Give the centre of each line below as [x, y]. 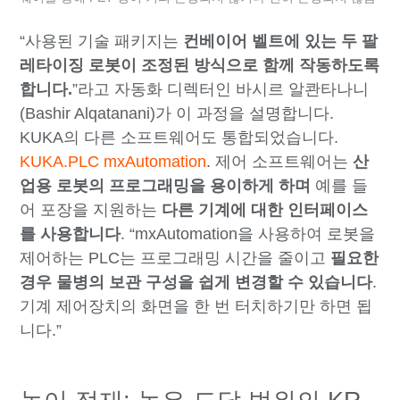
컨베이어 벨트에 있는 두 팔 [281, 41]
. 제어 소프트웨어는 [280, 161]
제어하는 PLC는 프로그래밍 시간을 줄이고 [175, 258]
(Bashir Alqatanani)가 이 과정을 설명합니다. [177, 113]
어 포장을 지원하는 [91, 209]
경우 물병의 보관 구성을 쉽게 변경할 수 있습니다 [196, 282]
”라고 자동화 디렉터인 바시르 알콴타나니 [221, 89]
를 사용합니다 [71, 233]
